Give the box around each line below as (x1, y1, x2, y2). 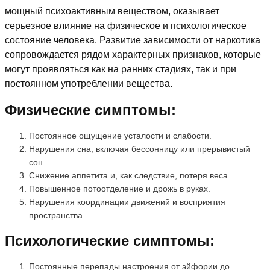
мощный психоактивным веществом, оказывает (5, 6, 219, 17)
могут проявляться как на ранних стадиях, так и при (5, 64, 236, 75)
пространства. (29, 210, 85, 221)
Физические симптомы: (5, 102, 176, 119)
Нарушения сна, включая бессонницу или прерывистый (29, 144, 250, 154)
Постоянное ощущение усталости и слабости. (29, 131, 212, 141)
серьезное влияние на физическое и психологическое (5, 20, 246, 31)
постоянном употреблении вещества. (5, 78, 172, 89)
